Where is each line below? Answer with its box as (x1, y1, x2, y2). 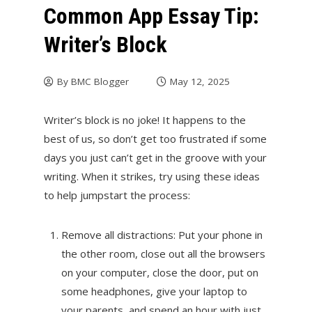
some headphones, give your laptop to (61, 283, 247, 298)
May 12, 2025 (169, 75, 230, 88)
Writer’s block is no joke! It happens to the (43, 112, 246, 127)
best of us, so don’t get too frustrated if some (43, 131, 267, 146)
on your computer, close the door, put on (61, 265, 258, 279)
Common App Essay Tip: (43, 2, 259, 29)
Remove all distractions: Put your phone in (61, 227, 263, 242)
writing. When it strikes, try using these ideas (43, 169, 260, 183)
